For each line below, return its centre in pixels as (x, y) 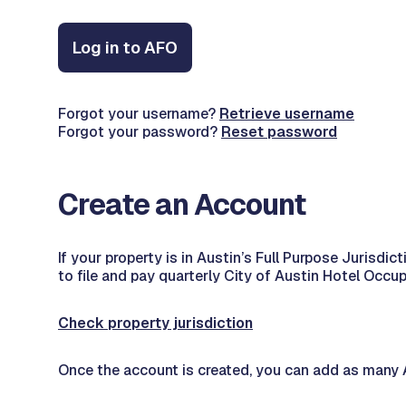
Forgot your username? (139, 114)
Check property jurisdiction (155, 323)
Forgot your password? (140, 132)
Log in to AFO (125, 48)
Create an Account (182, 204)
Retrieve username (287, 114)
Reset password (279, 132)
